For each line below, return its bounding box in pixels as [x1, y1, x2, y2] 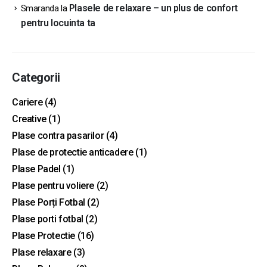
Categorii [12, 70, 60, 85]
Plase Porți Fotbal [12, 197, 85, 209]
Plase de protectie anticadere [12, 147, 133, 159]
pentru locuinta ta [21, 17, 95, 29]
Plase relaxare [12, 247, 72, 259]
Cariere [12, 97, 43, 108]
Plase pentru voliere [12, 180, 94, 192]
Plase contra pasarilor [12, 130, 104, 142]
